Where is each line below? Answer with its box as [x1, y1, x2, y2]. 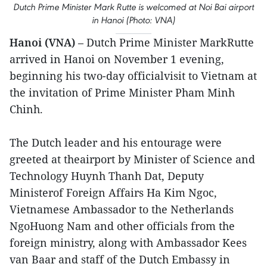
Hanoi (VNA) [10, 35, 75, 49]
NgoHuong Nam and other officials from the [10, 219, 235, 233]
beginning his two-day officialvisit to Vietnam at [10, 69, 257, 83]
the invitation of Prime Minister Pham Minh [10, 85, 235, 100]
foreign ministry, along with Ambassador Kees [10, 235, 247, 250]
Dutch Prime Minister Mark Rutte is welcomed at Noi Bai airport [13, 1, 254, 13]
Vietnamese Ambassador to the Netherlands [10, 202, 234, 216]
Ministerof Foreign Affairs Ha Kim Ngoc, [10, 185, 217, 200]
